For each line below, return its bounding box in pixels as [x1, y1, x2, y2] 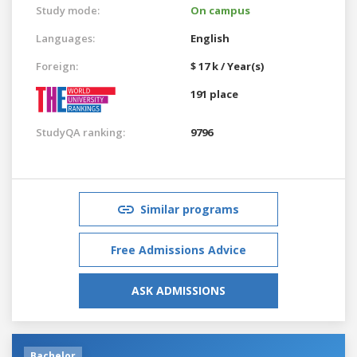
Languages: [36, 30, 95, 45]
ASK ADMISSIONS [131, 282, 226, 298]
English [190, 30, 229, 45]
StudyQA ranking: [36, 124, 125, 139]
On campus [190, 2, 250, 18]
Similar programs [140, 201, 239, 217]
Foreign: [36, 58, 78, 73]
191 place [190, 86, 238, 101]
